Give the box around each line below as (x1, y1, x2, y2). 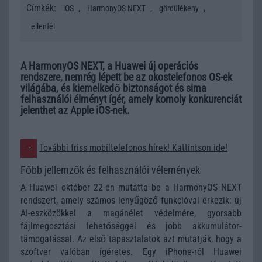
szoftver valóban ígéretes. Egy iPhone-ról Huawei (20, 246, 242, 257)
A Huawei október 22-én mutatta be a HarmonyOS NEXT (20, 181, 242, 193)
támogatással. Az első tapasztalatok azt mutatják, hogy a (20, 233, 242, 244)
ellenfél (31, 22, 55, 31)
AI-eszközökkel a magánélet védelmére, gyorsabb (20, 207, 242, 219)
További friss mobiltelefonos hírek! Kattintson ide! (39, 142, 227, 154)
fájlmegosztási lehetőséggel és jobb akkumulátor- (20, 220, 242, 232)
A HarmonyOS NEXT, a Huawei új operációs (20, 60, 198, 72)
